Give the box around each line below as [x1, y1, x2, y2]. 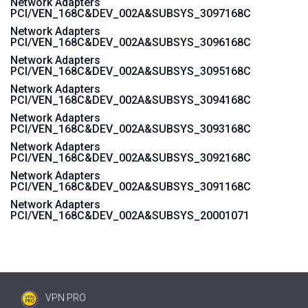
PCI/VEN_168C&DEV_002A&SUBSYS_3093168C [10, 122, 251, 135]
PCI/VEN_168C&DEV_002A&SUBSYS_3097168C [10, 7, 251, 20]
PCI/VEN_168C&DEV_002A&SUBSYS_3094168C [10, 93, 251, 107]
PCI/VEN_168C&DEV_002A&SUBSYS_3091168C [10, 180, 251, 193]
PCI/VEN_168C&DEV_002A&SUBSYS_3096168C [10, 36, 251, 49]
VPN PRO [45, 292, 86, 303]
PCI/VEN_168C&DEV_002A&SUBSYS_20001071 [10, 209, 250, 222]
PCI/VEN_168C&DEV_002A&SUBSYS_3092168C [10, 151, 251, 164]
